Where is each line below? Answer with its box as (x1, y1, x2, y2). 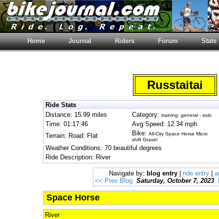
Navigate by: (109, 170, 147, 177)
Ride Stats (45, 101, 76, 109)
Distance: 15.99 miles (45, 111, 107, 118)
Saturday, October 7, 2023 (136, 177, 214, 184)
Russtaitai (137, 78, 213, 91)
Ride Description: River (45, 153, 110, 161)
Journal (68, 37, 91, 44)
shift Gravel (132, 137, 157, 142)
